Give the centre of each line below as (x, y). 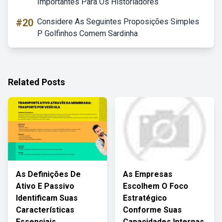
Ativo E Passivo (45, 186)
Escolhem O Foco (156, 186)
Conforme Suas (152, 210)
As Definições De (48, 174)
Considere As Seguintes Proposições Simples (118, 22)
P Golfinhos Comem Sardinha (87, 33)
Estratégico (145, 198)
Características (45, 210)
